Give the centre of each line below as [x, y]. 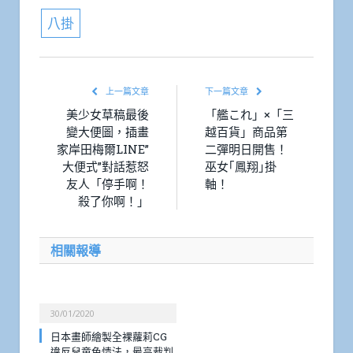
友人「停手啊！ [108, 184]
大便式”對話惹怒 [106, 167]
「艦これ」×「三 [249, 115]
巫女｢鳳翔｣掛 [241, 167]
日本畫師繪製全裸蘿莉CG [109, 337]
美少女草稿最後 [108, 115]
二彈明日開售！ [246, 149]
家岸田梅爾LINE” [103, 149]
